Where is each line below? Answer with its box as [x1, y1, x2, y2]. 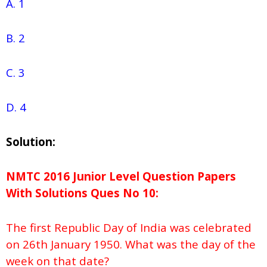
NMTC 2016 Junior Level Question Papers [6, 169, 236, 184]
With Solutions [6, 185, 88, 201]
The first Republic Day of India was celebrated [6, 220, 252, 235]
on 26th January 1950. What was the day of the [6, 237, 256, 252]
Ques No [88, 185, 139, 201]
